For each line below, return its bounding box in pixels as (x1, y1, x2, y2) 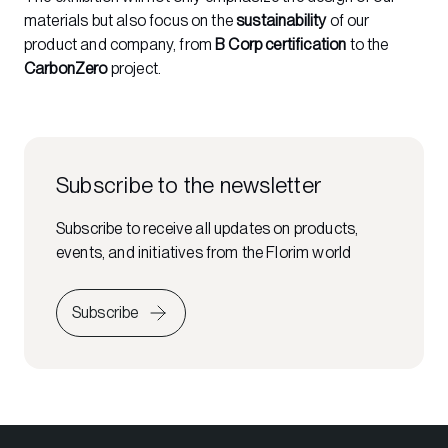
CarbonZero (24, 59, 108, 78)
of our (326, 11, 370, 30)
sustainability (236, 11, 327, 30)
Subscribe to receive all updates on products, (56, 219, 359, 238)
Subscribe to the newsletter (56, 172, 322, 198)
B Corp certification (215, 35, 347, 54)
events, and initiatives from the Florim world (56, 243, 352, 262)
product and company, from (24, 35, 216, 54)
